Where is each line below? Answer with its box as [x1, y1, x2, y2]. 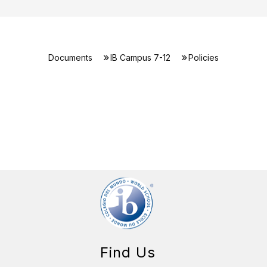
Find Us [100, 244, 156, 262]
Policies [188, 52, 219, 63]
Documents [48, 52, 92, 63]
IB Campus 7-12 [110, 52, 170, 63]
